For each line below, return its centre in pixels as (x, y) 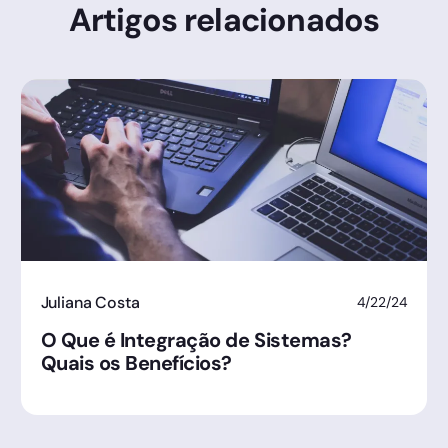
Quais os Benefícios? (136, 363)
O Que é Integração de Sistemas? (196, 340)
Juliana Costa (90, 303)
